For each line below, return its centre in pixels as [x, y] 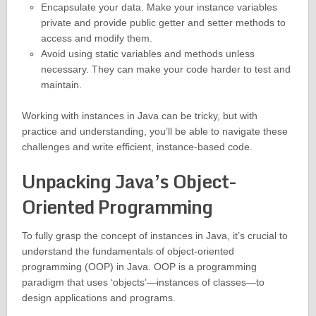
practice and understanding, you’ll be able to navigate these [154, 132]
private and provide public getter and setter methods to [163, 23]
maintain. [61, 85]
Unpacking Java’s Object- [129, 182]
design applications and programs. [98, 298]
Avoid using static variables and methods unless [147, 54]
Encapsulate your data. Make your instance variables [159, 7]
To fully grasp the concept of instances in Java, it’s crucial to [154, 236]
